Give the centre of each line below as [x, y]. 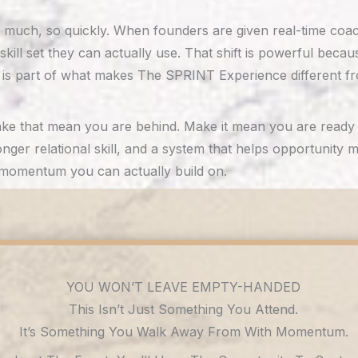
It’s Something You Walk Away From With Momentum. [183, 332]
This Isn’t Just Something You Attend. [184, 309]
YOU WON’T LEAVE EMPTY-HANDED [184, 287]
